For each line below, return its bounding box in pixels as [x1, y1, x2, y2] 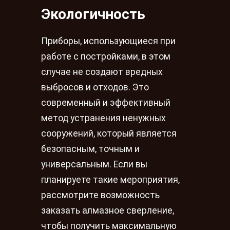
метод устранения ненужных [41, 113, 166, 124]
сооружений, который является [41, 128, 177, 139]
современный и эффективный [41, 98, 170, 108]
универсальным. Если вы [41, 159, 147, 170]
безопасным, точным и [41, 144, 140, 155]
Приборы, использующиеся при [41, 36, 176, 47]
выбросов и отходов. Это [41, 82, 149, 93]
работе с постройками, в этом [41, 51, 170, 62]
